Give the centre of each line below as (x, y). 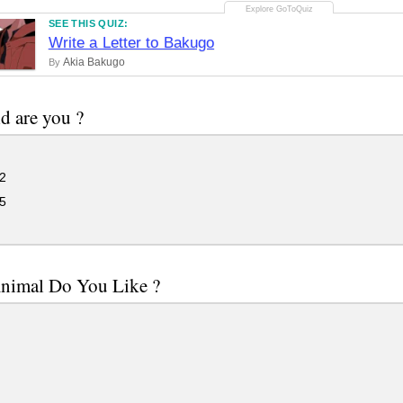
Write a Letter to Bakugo (131, 42)
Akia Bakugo (94, 62)
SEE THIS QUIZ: (88, 23)
